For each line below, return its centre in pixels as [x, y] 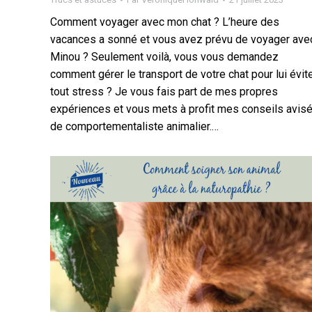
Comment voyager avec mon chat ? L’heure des [165, 22]
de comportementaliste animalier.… [134, 127]
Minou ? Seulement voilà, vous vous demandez [164, 57]
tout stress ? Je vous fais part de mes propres [164, 92]
